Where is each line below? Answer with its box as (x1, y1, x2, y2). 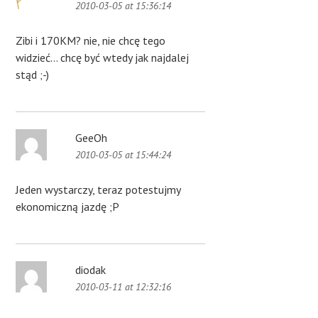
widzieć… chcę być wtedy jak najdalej (16, 50, 190, 65)
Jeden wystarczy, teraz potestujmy (16, 182, 181, 197)
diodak (75, 263, 106, 278)
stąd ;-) (16, 67, 50, 82)
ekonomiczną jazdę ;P (16, 199, 120, 214)
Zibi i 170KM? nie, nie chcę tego (16, 33, 166, 48)
